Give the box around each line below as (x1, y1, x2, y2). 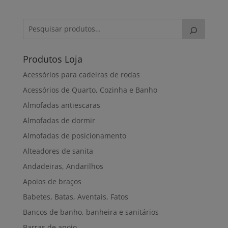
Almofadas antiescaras (22, 100, 100, 110)
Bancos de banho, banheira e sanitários (22, 207, 159, 217)
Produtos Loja (22, 52, 82, 65)
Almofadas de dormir (22, 115, 95, 125)
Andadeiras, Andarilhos (22, 161, 103, 171)
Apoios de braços (22, 176, 81, 186)
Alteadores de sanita (22, 146, 93, 156)
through (78, 14, 106, 24)
